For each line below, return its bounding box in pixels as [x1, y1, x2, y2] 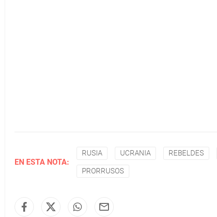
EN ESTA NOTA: [15, 157, 69, 167]
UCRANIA [120, 149, 151, 157]
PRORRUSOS [82, 167, 124, 175]
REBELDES [169, 149, 204, 157]
